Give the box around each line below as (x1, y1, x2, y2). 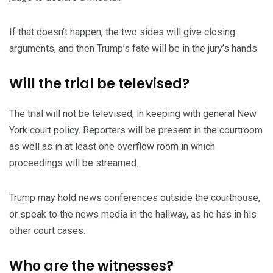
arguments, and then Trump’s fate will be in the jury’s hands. (9, 43, 259, 55)
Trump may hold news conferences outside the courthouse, (9, 192, 260, 204)
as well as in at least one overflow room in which (9, 141, 215, 153)
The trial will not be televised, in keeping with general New (9, 108, 257, 120)
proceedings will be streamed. (9, 157, 138, 169)
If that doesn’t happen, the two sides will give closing (9, 26, 235, 38)
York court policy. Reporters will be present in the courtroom (9, 124, 263, 136)
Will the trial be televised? (9, 74, 190, 94)
